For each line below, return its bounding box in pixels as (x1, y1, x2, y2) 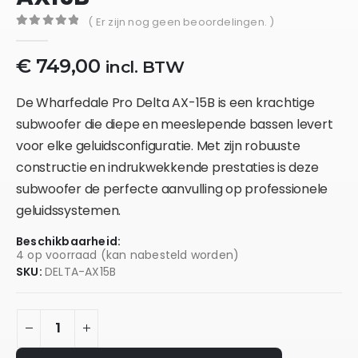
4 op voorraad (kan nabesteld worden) (16, 246, 240, 263)
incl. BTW (105, 56, 185, 77)
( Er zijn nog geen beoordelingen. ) (88, 14, 275, 30)
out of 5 (22, 30, 69, 41)
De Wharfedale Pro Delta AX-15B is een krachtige (16, 93, 315, 112)
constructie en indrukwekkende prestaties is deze (16, 157, 319, 177)
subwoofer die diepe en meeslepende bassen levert (16, 114, 333, 133)
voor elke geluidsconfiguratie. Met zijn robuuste (16, 136, 300, 155)
